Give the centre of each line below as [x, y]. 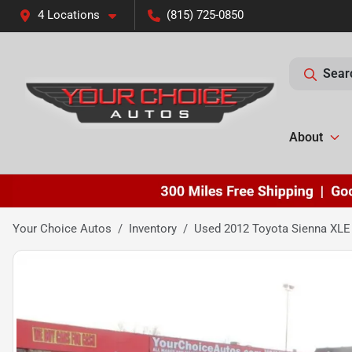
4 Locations [69, 15]
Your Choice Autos [62, 228]
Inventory [153, 228]
